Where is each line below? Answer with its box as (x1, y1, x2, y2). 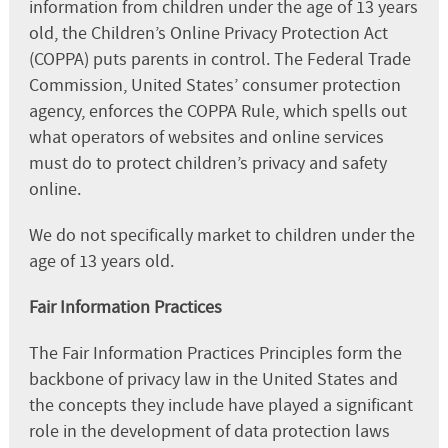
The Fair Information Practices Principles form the (28, 341, 402, 365)
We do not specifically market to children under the (28, 223, 415, 247)
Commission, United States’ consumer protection (28, 73, 401, 97)
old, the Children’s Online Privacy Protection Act (28, 21, 388, 45)
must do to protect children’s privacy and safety (28, 151, 387, 175)
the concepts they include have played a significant (28, 393, 413, 417)
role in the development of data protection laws (28, 419, 390, 443)
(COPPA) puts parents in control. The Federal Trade (28, 47, 411, 71)
